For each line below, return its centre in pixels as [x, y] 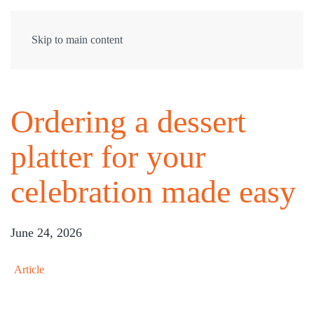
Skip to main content [77, 40]
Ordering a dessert [128, 122]
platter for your [108, 157]
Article [29, 270]
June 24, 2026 [46, 233]
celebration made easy [153, 192]
